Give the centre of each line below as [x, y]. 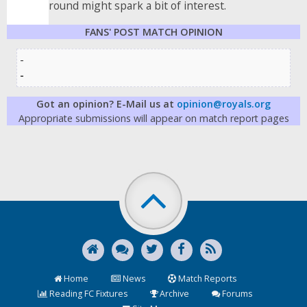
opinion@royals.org [224, 104]
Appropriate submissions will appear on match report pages [153, 118]
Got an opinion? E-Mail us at [107, 104]
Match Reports [206, 279]
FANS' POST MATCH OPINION [153, 32]
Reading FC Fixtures [87, 294]
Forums [236, 294]
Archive [173, 294]
